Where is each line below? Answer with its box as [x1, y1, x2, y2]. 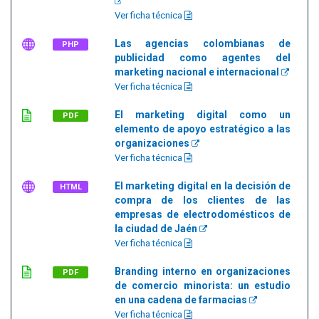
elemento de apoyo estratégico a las [115, 123, 291, 135]
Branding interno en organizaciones [115, 266, 291, 277]
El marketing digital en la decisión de [115, 180, 291, 192]
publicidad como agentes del [115, 52, 291, 63]
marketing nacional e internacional [115, 66, 281, 78]
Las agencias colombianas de [115, 38, 291, 49]
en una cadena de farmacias [115, 294, 249, 305]
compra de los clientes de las [115, 194, 291, 206]
